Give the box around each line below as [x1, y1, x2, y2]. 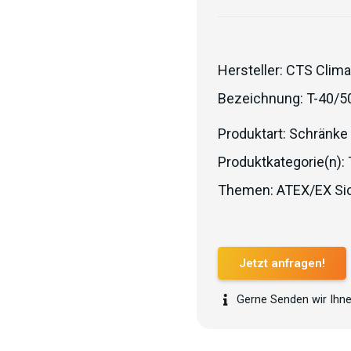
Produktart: [218, 125, 289, 142]
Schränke [289, 125, 348, 142]
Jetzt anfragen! [239, 256, 325, 271]
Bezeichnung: [218, 90, 306, 107]
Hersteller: [218, 62, 286, 78]
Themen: [218, 182, 277, 198]
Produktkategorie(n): [218, 154, 348, 170]
